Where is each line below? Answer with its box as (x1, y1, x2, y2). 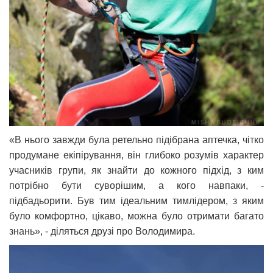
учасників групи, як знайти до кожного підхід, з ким (9, 165, 264, 176)
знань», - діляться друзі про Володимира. (9, 226, 195, 237)
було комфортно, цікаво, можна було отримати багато (9, 211, 264, 222)
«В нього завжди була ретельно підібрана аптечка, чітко (9, 135, 264, 146)
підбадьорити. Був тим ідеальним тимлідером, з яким (9, 196, 264, 207)
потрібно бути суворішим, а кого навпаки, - (9, 180, 264, 191)
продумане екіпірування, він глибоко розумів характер (9, 150, 264, 161)
